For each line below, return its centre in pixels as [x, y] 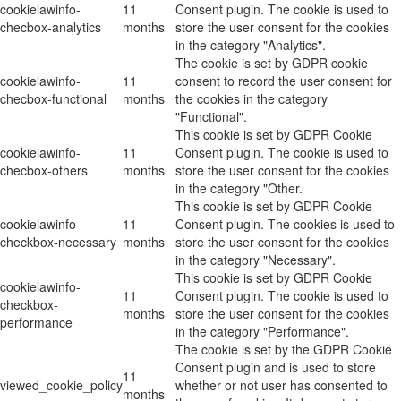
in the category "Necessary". [256, 259]
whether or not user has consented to [282, 384]
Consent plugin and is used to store [276, 367]
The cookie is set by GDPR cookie [272, 62]
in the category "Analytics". [251, 44]
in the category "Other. [239, 188]
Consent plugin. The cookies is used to [285, 223]
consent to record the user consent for [284, 80]
